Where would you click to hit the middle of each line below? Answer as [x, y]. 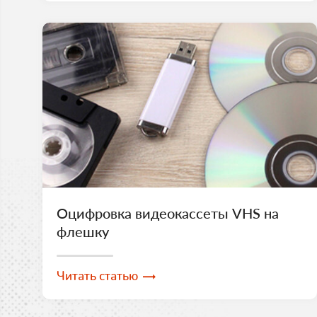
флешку [83, 231]
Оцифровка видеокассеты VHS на [168, 213]
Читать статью [97, 276]
